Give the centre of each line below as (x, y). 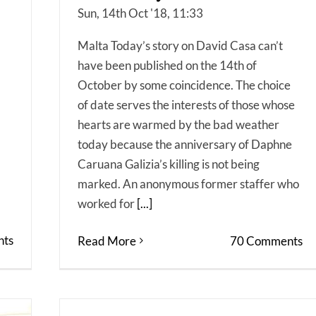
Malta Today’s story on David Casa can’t (180, 45)
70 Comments (266, 241)
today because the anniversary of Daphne (185, 144)
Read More (107, 241)
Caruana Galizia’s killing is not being (169, 164)
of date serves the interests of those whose (186, 104)
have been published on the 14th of (167, 65)
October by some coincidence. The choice (184, 85)
